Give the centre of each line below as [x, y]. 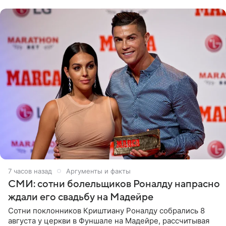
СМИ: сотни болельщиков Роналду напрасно [114, 184]
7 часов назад [30, 171]
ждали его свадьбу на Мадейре [81, 197]
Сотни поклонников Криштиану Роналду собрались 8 [106, 210]
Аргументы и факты [98, 171]
